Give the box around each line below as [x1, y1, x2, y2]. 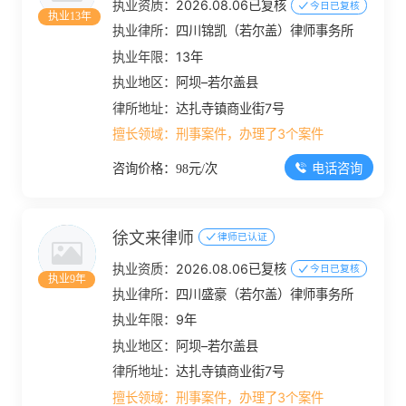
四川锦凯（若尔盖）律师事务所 [176, 23, 354, 39]
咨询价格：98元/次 [112, 161, 218, 177]
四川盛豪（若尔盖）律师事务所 [176, 286, 354, 302]
